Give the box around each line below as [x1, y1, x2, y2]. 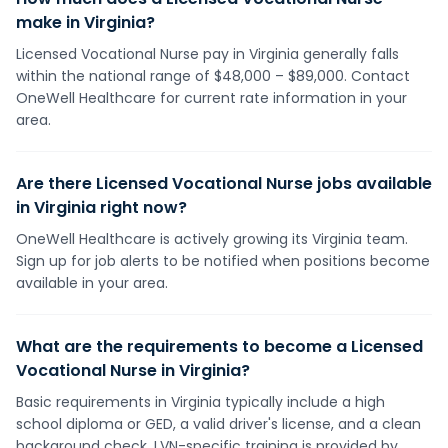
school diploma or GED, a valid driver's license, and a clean [16, 414, 421, 434]
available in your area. [16, 273, 168, 293]
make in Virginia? [16, 11, 155, 34]
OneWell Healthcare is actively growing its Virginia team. [16, 229, 408, 249]
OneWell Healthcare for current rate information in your [16, 88, 407, 108]
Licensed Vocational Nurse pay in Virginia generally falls [16, 44, 399, 64]
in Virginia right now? [16, 196, 187, 219]
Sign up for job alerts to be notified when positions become [16, 251, 430, 271]
